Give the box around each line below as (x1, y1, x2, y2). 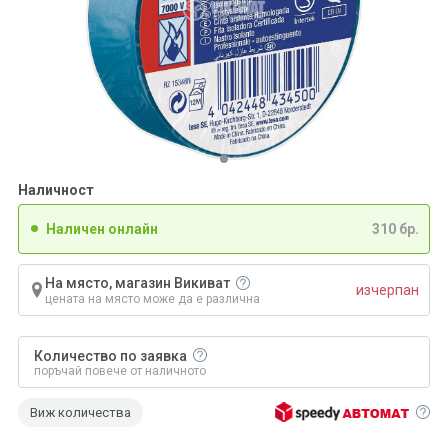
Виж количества (30, 404, 131, 420)
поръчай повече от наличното (34, 363, 206, 378)
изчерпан (356, 281, 419, 298)
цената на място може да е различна (45, 291, 260, 306)
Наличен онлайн (46, 221, 158, 237)
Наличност (18, 182, 94, 198)
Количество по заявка (34, 348, 187, 365)
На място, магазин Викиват (45, 275, 233, 291)
